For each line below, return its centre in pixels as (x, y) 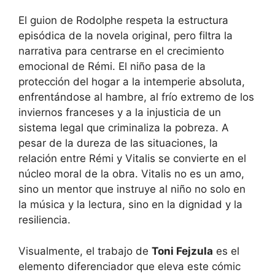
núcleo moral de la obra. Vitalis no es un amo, (131, 174)
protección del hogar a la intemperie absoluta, (132, 82)
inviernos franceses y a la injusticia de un (120, 112)
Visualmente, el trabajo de (85, 251)
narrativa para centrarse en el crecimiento (121, 51)
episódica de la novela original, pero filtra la (126, 36)
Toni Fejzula (182, 251)
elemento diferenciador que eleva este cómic (130, 266)
